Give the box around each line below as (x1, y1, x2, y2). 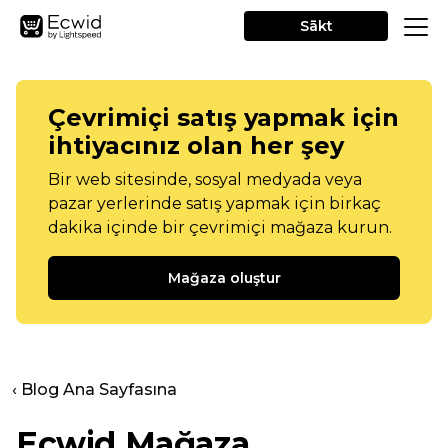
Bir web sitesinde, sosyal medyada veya (48, 170, 362, 189)
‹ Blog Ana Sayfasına (12, 380, 177, 399)
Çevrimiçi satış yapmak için (48, 103, 399, 132)
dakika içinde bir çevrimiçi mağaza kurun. (48, 218, 392, 237)
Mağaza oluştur (167, 269, 281, 287)
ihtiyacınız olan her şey (48, 131, 344, 160)
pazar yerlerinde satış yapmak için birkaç (48, 194, 381, 213)
